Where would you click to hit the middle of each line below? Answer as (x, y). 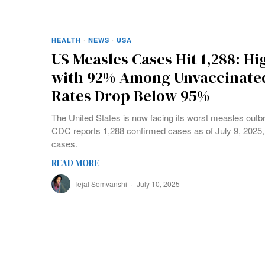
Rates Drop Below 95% (131, 96)
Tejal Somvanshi (101, 184)
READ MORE (75, 163)
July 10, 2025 (157, 184)
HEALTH (66, 40)
